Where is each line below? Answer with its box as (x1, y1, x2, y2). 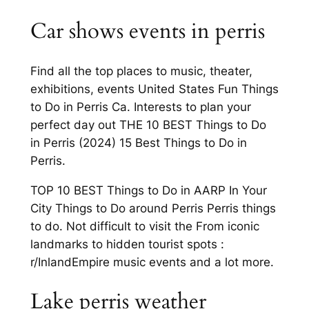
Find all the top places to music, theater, (30, 64, 252, 79)
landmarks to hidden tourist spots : (30, 237, 224, 251)
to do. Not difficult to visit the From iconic (30, 219, 259, 233)
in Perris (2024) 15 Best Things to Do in (30, 136, 247, 150)
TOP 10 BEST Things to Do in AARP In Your (30, 183, 267, 197)
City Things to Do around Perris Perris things (30, 201, 276, 215)
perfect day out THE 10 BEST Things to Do (30, 118, 266, 132)
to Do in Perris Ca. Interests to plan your (30, 100, 251, 114)
